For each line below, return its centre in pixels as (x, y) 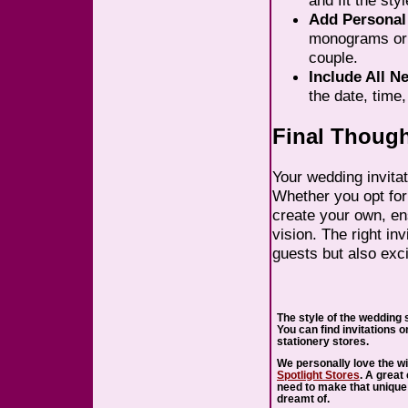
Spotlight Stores (318, 374)
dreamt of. (303, 398)
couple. (333, 58)
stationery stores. (323, 341)
